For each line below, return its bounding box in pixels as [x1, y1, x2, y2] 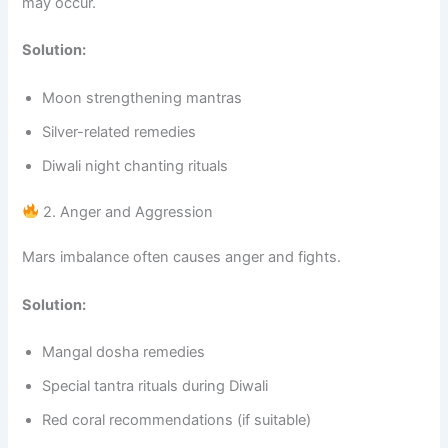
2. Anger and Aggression [39, 202, 214, 221]
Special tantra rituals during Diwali [42, 377, 269, 396]
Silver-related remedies [42, 122, 197, 141]
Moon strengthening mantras [42, 88, 243, 107]
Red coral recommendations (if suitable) [42, 411, 312, 430]
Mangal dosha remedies [42, 343, 206, 362]
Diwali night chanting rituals [42, 156, 229, 175]
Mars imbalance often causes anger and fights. [22, 248, 342, 267]
